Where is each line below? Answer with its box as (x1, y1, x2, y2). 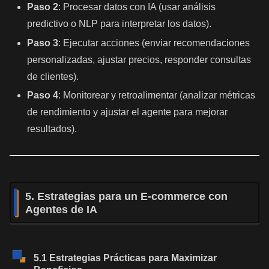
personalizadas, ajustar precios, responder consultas (27, 54, 252, 65)
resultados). (27, 123, 77, 134)
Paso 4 (27, 89, 59, 100)
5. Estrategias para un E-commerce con (25, 190, 228, 202)
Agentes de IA (25, 203, 97, 216)
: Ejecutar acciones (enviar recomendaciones (58, 37, 250, 48)
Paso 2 (27, 2, 59, 13)
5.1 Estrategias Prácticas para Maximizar (34, 252, 217, 263)
